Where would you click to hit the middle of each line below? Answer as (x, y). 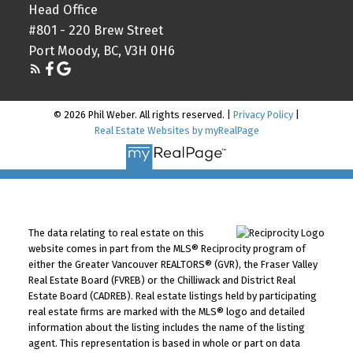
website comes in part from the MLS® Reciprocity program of (167, 249)
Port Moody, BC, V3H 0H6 (101, 50)
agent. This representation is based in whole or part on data (164, 344)
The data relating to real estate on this (116, 233)
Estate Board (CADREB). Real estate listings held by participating (172, 296)
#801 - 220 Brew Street (95, 30)
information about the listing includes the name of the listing (166, 328)
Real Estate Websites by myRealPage (176, 130)
